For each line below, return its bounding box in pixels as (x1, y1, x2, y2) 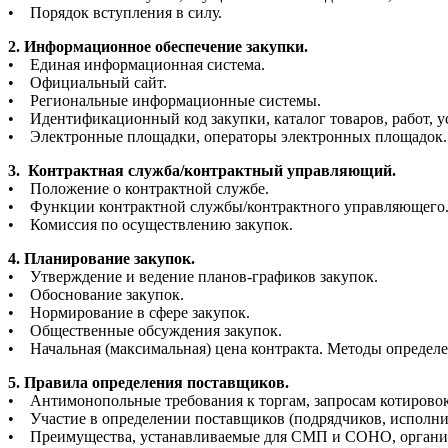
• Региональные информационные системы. (8, 92, 321, 110)
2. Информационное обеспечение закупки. (8, 38, 308, 56)
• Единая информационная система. (8, 56, 265, 74)
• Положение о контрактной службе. (8, 180, 269, 198)
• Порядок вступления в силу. (8, 4, 222, 22)
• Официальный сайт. (8, 74, 167, 92)
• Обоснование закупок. (8, 286, 184, 304)
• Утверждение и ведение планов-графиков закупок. (8, 268, 378, 286)
